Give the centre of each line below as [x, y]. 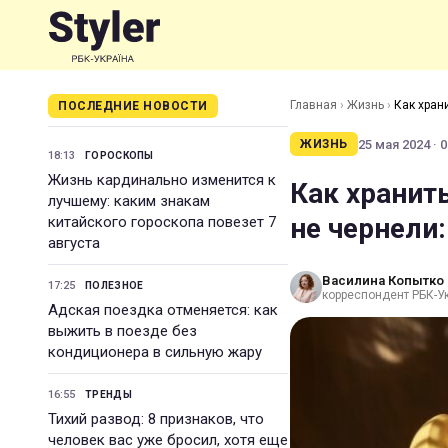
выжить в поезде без [122, 331]
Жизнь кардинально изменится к [162, 180]
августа [74, 243]
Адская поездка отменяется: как [163, 310]
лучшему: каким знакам [129, 201]
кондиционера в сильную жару [155, 352]
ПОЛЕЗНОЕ [114, 285]
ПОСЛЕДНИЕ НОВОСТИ [133, 106]
